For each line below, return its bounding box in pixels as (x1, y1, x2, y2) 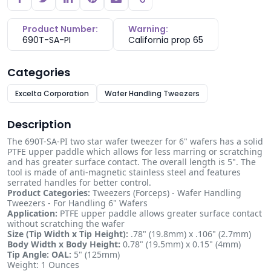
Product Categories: (7, 187, 90, 198)
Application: (7, 207, 57, 219)
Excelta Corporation (15, 88, 89, 99)
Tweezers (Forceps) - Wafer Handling (90, 187, 241, 198)
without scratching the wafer (7, 218, 125, 229)
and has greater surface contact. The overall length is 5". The (7, 156, 256, 168)
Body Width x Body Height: (7, 238, 120, 250)
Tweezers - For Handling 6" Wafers (7, 197, 148, 209)
